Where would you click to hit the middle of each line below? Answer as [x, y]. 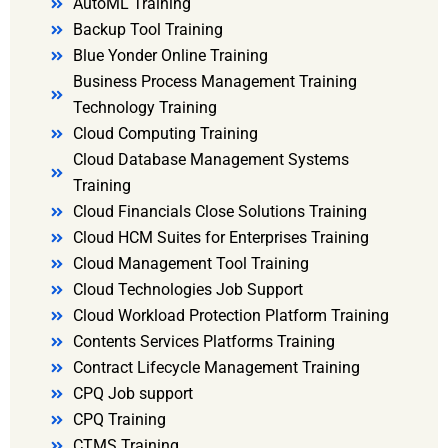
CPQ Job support [132, 394]
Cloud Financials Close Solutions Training [219, 212]
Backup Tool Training [147, 30]
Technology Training [144, 108]
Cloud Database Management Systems [210, 160]
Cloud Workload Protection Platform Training [230, 316]
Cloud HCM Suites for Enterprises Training [220, 238]
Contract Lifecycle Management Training [216, 368]
